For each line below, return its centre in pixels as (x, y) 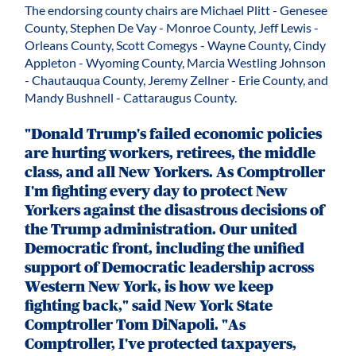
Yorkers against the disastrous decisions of (175, 210)
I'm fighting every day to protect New (157, 191)
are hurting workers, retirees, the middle (170, 153)
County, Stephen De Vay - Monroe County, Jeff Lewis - (172, 28)
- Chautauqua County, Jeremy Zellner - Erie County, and (177, 80)
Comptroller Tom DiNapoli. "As (135, 324)
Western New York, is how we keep (149, 286)
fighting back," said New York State (149, 305)
